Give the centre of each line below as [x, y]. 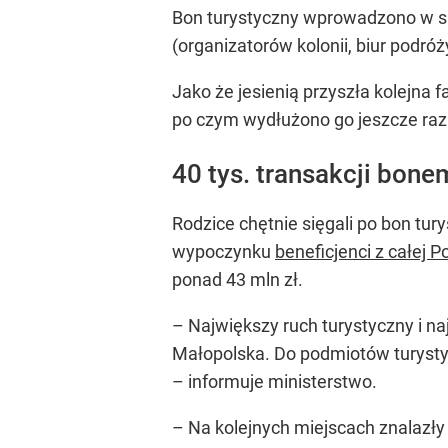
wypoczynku [223, 252]
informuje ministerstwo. [280, 382]
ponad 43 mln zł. [237, 280]
